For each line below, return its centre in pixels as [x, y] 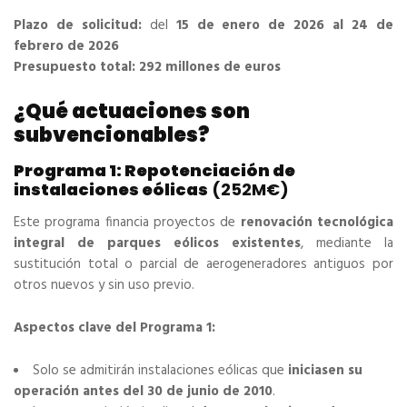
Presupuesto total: [74, 68]
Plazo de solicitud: [78, 26]
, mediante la [347, 244]
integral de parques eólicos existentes [157, 244]
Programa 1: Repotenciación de [154, 171]
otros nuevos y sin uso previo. [104, 286]
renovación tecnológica [317, 223]
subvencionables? [111, 135]
